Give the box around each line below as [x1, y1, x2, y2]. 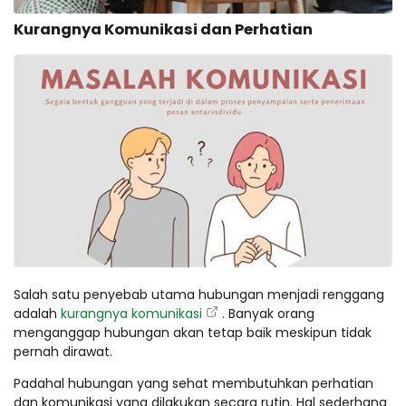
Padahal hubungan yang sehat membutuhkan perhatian [14, 373, 373, 392]
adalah [14, 304, 61, 323]
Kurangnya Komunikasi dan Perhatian [14, 19, 313, 41]
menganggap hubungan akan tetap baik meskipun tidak [14, 323, 372, 342]
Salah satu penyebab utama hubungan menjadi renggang [14, 285, 384, 304]
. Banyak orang [222, 304, 314, 323]
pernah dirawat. [14, 342, 112, 361]
